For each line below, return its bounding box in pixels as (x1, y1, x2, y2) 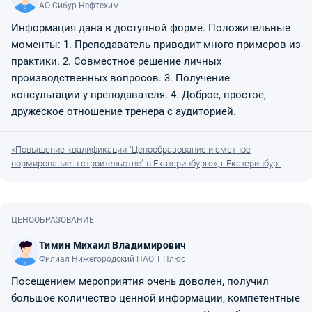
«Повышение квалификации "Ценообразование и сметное (11, 144, 251, 155)
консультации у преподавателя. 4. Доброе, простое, (11, 88, 266, 102)
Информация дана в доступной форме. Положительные (11, 22, 290, 35)
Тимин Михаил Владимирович (39, 240, 187, 251)
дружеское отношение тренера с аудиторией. (11, 105, 236, 118)
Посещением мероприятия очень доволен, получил (11, 275, 269, 288)
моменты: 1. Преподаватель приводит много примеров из (11, 38, 301, 52)
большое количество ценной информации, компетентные (11, 292, 300, 305)
